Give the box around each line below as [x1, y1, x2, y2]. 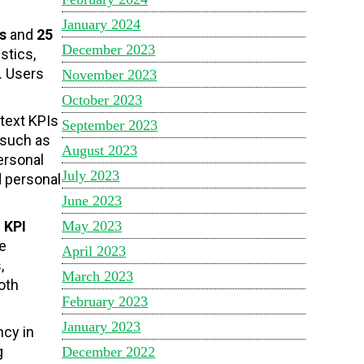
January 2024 [62, 16, 141, 32]
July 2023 [62, 167, 119, 184]
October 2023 [62, 92, 142, 108]
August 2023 [62, 142, 137, 158]
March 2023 [62, 268, 133, 284]
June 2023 [62, 193, 122, 209]
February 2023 [62, 293, 148, 310]
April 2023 [62, 243, 126, 259]
